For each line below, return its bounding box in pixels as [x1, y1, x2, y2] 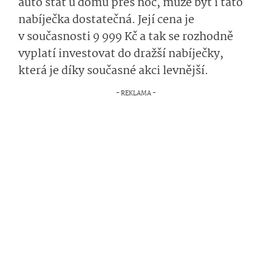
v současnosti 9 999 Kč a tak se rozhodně [18, 27, 233, 46]
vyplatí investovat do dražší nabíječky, [18, 44, 223, 63]
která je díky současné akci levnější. [18, 61, 208, 80]
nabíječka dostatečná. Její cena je [18, 10, 194, 29]
